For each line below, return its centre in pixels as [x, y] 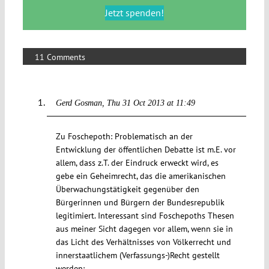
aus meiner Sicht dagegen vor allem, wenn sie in [144, 229]
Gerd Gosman [79, 103]
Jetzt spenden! [134, 13]
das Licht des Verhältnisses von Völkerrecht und [143, 242]
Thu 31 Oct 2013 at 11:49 [151, 103]
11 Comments [60, 57]
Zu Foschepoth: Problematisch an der [124, 137]
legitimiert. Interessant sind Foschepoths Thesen [145, 216]
